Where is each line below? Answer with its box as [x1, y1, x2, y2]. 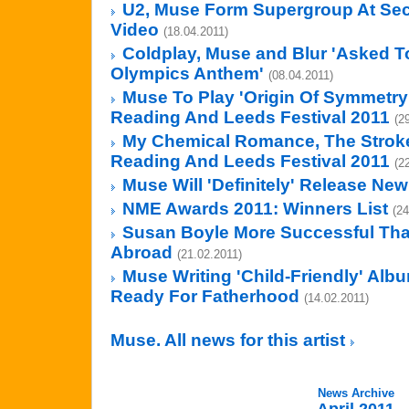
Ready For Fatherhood [110, 287, 299, 306]
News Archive [317, 386, 394, 400]
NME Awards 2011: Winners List [122, 199, 388, 218]
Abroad [110, 243, 173, 262]
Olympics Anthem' [110, 64, 264, 83]
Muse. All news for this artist [110, 330, 350, 350]
